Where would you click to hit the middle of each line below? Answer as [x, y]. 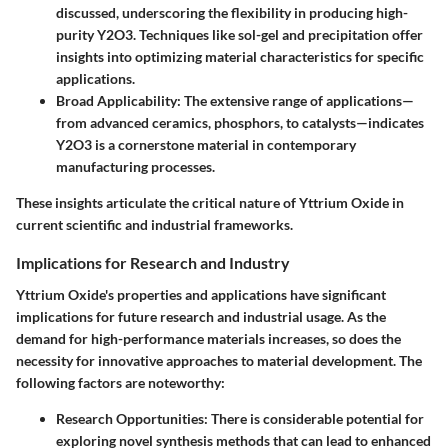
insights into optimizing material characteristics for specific [240, 57]
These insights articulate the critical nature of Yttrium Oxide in [210, 203]
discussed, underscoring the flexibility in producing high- [232, 13]
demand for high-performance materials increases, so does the [208, 338]
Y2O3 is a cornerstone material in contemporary [206, 145]
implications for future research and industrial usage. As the [201, 316]
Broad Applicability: [118, 101]
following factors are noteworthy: [120, 382]
